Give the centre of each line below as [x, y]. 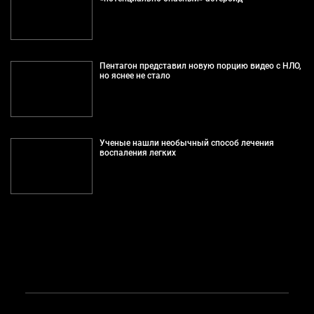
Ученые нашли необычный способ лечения [186, 143]
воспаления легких [137, 152]
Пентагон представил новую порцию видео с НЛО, [200, 66]
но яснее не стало [135, 75]
